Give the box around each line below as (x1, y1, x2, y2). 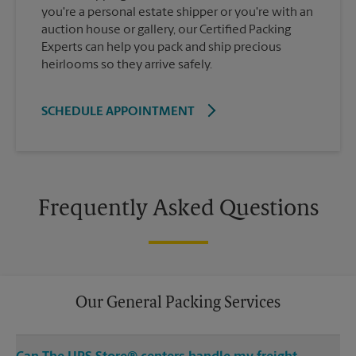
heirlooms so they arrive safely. (41, 59, 212, 72)
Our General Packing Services (75, 296, 281, 312)
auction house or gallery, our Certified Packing (41, 24, 291, 37)
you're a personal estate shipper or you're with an (41, 6, 313, 20)
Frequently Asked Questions (37, 199, 319, 222)
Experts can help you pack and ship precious (41, 41, 281, 55)
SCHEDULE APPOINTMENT (41, 106, 195, 119)
